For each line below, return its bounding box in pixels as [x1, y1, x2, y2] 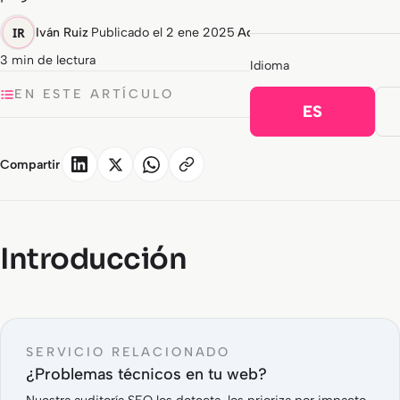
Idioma [250, 58, 290, 73]
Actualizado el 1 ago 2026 [237, 24, 385, 40]
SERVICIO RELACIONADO [26, 344, 231, 360]
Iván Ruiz [36, 24, 88, 40]
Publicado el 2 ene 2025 [91, 24, 235, 40]
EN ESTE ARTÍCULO [14, 86, 174, 102]
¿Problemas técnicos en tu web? [26, 364, 267, 384]
